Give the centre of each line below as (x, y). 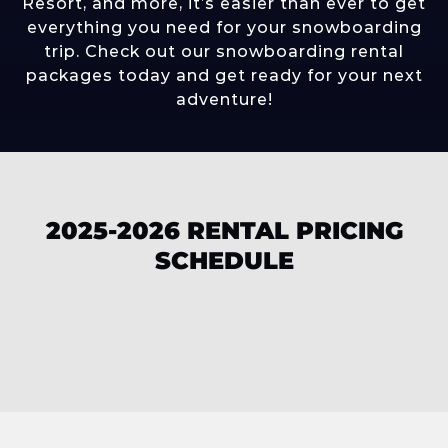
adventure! (224, 99)
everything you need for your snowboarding (224, 27)
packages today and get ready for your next (224, 75)
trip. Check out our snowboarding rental (224, 51)
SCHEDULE (224, 260)
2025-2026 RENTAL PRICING (224, 230)
